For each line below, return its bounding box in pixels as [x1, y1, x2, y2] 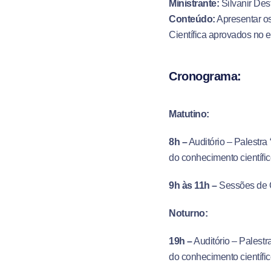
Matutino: [169, 109, 209, 119]
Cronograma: [169, 70, 241, 83]
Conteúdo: [169, 14, 215, 24]
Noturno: [169, 208, 208, 218]
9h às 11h [169, 180, 210, 191]
